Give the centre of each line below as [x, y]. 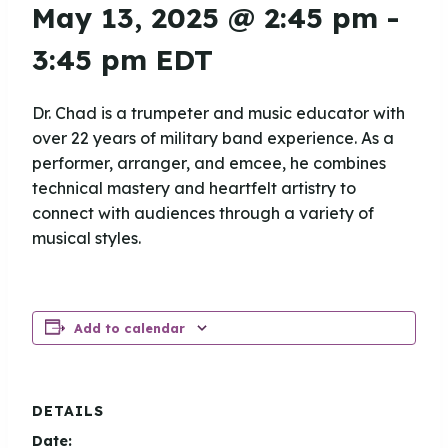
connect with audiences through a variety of [203, 213]
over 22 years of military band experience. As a [213, 138]
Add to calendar [129, 328]
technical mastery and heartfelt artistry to [194, 188]
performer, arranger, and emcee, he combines [209, 163]
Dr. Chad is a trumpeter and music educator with [218, 113]
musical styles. [86, 238]
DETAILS [68, 411]
